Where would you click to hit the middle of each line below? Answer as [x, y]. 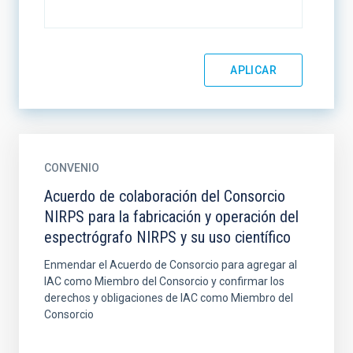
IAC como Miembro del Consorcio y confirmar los [164, 281]
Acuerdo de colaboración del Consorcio [165, 196]
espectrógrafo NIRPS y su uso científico [167, 237]
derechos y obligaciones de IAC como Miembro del [169, 298]
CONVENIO [72, 168]
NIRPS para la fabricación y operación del [171, 217]
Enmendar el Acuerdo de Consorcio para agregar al [171, 265]
